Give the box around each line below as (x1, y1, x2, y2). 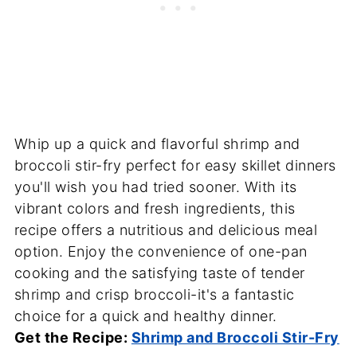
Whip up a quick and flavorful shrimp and (14, 135, 300, 153)
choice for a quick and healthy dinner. (14, 308, 277, 325)
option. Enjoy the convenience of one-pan (14, 243, 308, 261)
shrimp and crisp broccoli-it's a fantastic (14, 286, 295, 304)
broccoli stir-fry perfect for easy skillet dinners (14, 157, 336, 175)
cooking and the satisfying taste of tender (14, 265, 305, 282)
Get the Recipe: (14, 329, 131, 347)
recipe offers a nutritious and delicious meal (14, 222, 318, 239)
